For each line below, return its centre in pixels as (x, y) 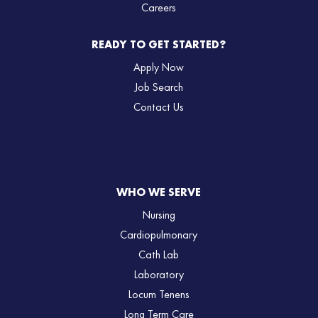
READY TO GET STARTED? (159, 45)
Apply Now (159, 68)
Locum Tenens (159, 295)
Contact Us (159, 108)
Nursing (159, 215)
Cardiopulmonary (159, 235)
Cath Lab (159, 255)
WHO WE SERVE (159, 193)
